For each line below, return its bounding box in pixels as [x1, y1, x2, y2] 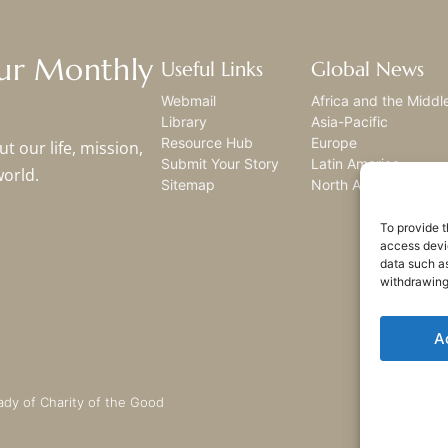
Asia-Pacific [310, 113, 388, 131]
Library [161, 113, 208, 131]
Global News [310, 57, 424, 83]
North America [310, 176, 405, 194]
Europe [310, 134, 357, 152]
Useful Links [161, 57, 264, 83]
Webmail [161, 92, 217, 110]
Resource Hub [161, 134, 254, 152]
